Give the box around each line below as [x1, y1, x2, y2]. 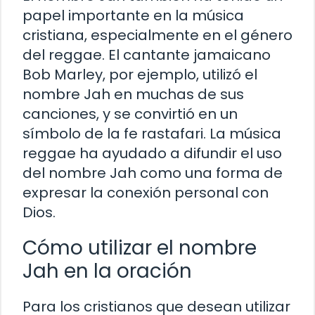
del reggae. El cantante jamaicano [22, 44, 271, 65]
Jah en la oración [22, 257, 192, 285]
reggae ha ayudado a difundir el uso [22, 143, 282, 163]
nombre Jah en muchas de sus [22, 84, 244, 104]
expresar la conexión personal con [22, 182, 269, 202]
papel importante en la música [22, 5, 244, 25]
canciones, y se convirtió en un [22, 103, 238, 124]
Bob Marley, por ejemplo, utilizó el [22, 64, 257, 84]
